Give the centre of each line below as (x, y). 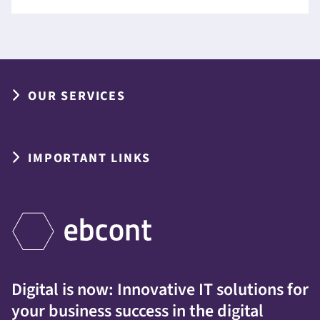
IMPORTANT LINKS (90, 158)
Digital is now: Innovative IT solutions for (160, 290)
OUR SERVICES (77, 96)
